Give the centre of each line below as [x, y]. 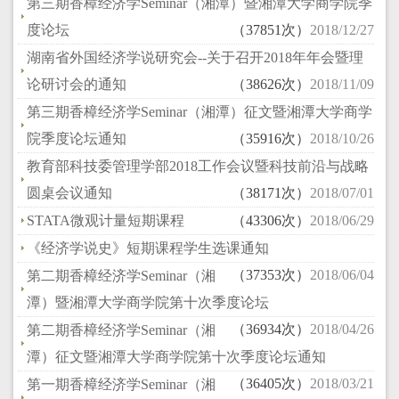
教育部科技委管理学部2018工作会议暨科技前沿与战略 [198, 166]
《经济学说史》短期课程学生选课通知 [148, 248]
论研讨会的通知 [77, 84]
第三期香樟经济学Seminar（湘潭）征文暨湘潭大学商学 [199, 112]
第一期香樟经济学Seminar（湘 [121, 384]
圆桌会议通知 [69, 193]
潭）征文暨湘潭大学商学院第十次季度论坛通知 [176, 357]
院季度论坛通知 [77, 138]
